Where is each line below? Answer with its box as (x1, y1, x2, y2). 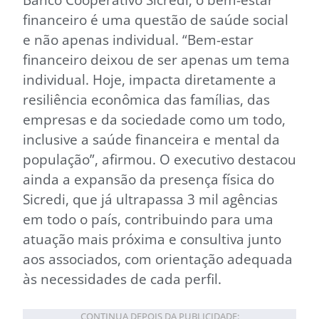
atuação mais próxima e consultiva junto (23, 229, 281, 249)
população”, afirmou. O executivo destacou (23, 149, 296, 169)
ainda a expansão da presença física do (23, 169, 274, 189)
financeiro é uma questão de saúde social (23, 9, 288, 29)
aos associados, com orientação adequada (23, 249, 293, 268)
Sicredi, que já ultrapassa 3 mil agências (23, 189, 278, 209)
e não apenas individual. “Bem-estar (23, 29, 253, 49)
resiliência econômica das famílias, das (23, 89, 270, 109)
